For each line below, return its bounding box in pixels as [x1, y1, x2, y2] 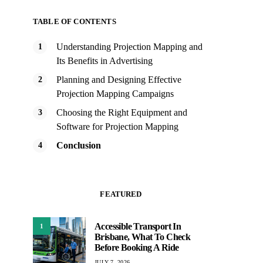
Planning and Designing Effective [56, 75, 181, 85]
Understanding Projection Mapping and [56, 42, 203, 52]
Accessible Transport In [95, 221, 181, 231]
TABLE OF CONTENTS [33, 17, 116, 26]
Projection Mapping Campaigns [56, 89, 174, 99]
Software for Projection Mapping [56, 122, 178, 131]
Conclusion [56, 140, 101, 150]
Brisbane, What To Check [95, 231, 191, 242]
